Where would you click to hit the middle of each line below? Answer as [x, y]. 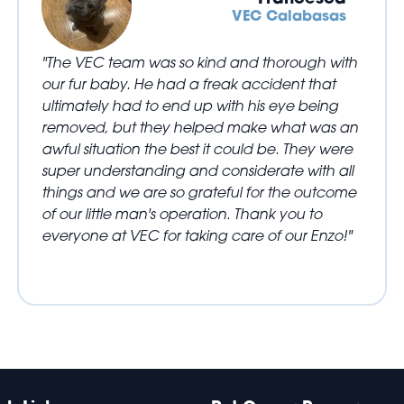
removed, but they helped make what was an [200, 127]
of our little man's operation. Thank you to [182, 214]
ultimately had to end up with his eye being [190, 106]
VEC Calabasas [289, 15]
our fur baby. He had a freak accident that [189, 84]
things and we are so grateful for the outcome [199, 192]
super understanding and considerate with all [198, 170]
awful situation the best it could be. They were [197, 149]
